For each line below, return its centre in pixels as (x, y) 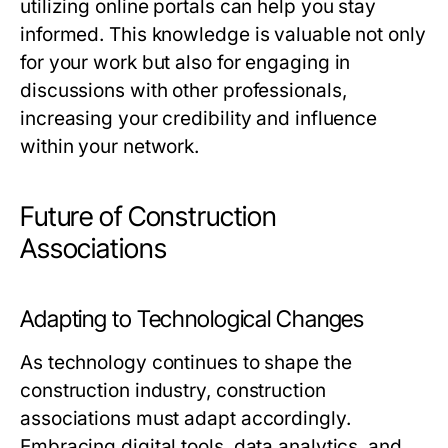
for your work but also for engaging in (185, 63)
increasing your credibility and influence (199, 119)
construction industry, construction (173, 391)
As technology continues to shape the (186, 363)
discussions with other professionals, (183, 91)
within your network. (110, 147)
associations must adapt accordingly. (185, 419)
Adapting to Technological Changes (192, 319)
